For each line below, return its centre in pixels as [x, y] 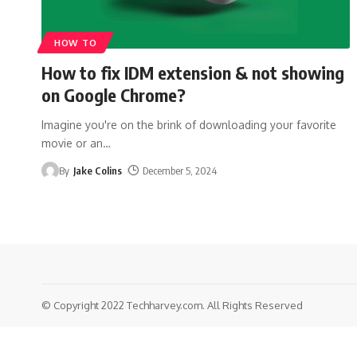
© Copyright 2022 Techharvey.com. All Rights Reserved [172, 305]
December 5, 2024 [180, 170]
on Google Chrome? [114, 94]
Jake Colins [97, 170]
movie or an [72, 143]
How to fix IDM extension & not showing [193, 72]
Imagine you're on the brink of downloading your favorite [189, 124]
